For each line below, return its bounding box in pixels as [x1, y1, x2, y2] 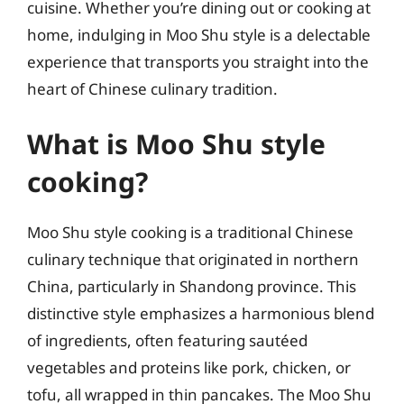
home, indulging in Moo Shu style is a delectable [27, 23, 371, 45]
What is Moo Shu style [27, 125, 326, 162]
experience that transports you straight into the [27, 50, 369, 72]
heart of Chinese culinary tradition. [27, 78, 278, 99]
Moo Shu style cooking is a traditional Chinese [27, 222, 353, 243]
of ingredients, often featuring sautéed [27, 330, 308, 351]
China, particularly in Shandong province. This [27, 276, 356, 297]
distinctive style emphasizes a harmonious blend [27, 303, 374, 324]
